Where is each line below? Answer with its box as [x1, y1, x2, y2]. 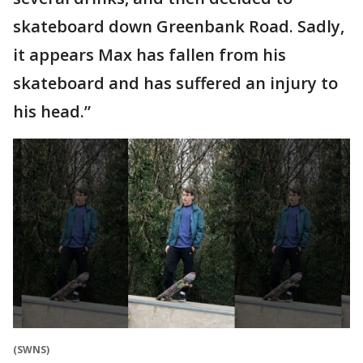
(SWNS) [13, 343, 49, 357]
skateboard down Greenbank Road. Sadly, [13, 15, 344, 38]
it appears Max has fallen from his [13, 44, 286, 66]
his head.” [13, 100, 91, 123]
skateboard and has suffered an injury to [13, 72, 338, 95]
